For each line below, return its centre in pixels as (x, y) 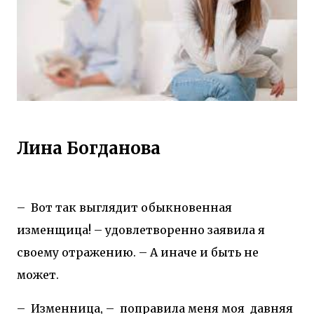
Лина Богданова (89, 149)
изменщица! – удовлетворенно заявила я (141, 230)
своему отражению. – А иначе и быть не (138, 252)
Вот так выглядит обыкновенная (131, 207)
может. (38, 274)
